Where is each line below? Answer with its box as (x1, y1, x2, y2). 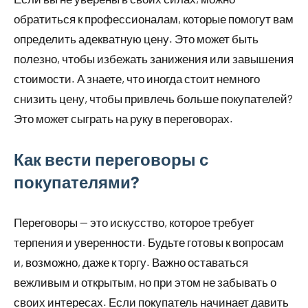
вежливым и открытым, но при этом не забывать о (14, 275, 276, 289)
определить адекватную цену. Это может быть (14, 32, 258, 46)
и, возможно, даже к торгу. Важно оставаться (14, 255, 248, 269)
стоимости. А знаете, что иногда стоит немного (14, 71, 260, 86)
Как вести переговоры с (14, 149, 208, 170)
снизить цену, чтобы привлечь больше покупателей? (14, 91, 293, 106)
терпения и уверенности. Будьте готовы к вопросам (14, 235, 284, 250)
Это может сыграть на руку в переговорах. (14, 111, 233, 126)
